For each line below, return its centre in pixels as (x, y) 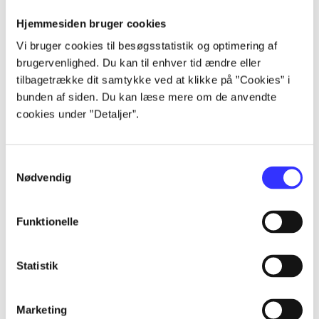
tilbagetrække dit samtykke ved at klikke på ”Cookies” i (153, 80)
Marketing (42, 310)
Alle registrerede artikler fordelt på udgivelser (131, 9)
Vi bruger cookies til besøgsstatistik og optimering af (147, 46)
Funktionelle (48, 221)
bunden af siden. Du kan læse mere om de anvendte (146, 97)
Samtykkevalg (39, 163)
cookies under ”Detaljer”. (78, 114)
